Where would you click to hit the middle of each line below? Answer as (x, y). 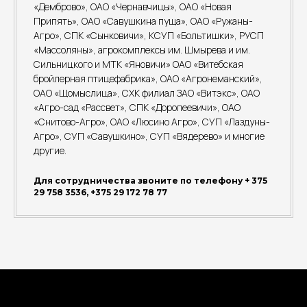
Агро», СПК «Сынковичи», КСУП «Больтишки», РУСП (149, 35)
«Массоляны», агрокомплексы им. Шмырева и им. (142, 50)
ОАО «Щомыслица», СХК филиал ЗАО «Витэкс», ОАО (147, 93)
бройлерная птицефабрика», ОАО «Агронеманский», (148, 78)
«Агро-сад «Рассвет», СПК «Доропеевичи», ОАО (137, 107)
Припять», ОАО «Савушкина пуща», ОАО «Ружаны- (143, 21)
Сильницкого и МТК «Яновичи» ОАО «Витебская (138, 64)
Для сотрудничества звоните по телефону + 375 (150, 181)
